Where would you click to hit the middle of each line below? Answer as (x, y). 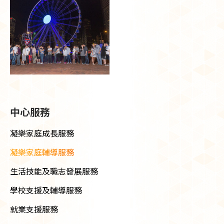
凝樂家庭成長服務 (42, 133)
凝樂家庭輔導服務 (42, 152)
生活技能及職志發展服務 (54, 171)
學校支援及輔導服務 (46, 190)
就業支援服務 (34, 209)
